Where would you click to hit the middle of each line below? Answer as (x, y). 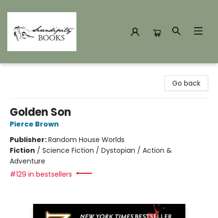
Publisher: (29, 140)
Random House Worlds (86, 140)
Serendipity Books (37, 73)
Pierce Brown (34, 124)
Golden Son (40, 112)
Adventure (27, 161)
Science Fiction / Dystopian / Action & (107, 150)
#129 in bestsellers (41, 174)
